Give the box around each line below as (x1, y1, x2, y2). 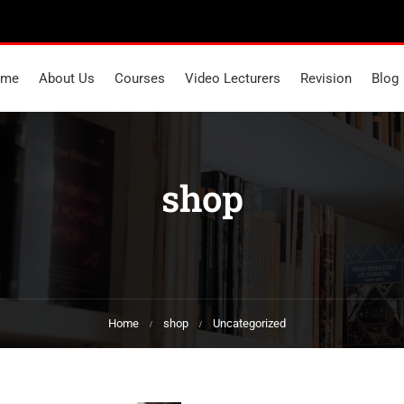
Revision (299, 70, 352, 87)
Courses (114, 70, 165, 87)
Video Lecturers (184, 70, 280, 87)
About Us (38, 70, 95, 87)
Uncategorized (212, 317, 286, 331)
